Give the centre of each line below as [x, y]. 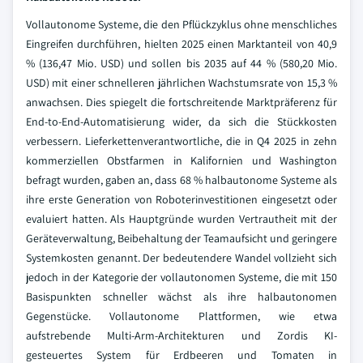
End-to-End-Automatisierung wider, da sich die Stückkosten [181, 122]
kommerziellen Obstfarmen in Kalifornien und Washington [181, 160]
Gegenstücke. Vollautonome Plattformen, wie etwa [181, 316]
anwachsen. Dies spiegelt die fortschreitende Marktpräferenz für [181, 102]
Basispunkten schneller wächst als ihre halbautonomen [181, 297]
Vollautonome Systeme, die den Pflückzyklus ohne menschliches [181, 24]
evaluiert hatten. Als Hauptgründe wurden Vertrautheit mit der [181, 219]
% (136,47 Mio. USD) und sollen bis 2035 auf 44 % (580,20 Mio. [181, 63]
